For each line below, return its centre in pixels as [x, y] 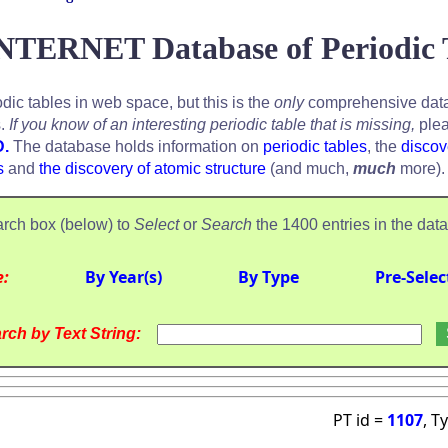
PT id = [360, 419]
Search [226, 224]
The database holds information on [136, 146]
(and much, [309, 168]
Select [156, 224]
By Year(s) [123, 276]
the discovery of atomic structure [152, 168]
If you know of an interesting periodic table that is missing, [212, 124]
